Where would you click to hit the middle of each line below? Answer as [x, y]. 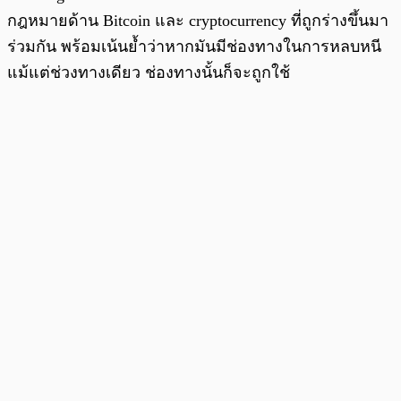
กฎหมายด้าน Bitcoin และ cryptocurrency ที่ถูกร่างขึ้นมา [198, 21]
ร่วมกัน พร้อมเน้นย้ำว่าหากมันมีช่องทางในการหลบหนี [194, 47]
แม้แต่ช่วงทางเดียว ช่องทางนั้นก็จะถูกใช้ [149, 73]
